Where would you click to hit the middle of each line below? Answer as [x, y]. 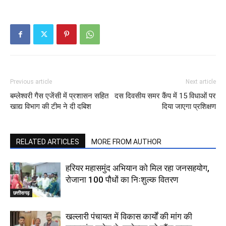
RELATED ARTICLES [48, 142]
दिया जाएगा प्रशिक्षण [189, 107]
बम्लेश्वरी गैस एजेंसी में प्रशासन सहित [59, 96]
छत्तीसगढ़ [21, 193]
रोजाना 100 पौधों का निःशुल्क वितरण [122, 180]
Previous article [31, 82]
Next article [201, 82]
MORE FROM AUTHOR [126, 142]
